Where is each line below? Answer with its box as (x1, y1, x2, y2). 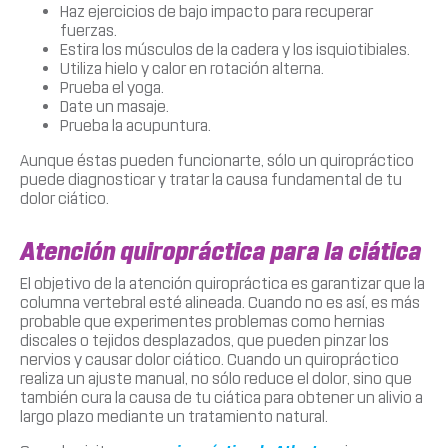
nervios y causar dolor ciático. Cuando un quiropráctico (20, 349, 399, 369)
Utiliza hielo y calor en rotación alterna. (60, 58, 324, 78)
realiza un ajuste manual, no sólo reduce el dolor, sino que (20, 368, 412, 388)
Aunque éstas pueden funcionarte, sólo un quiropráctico (20, 150, 414, 170)
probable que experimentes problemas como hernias (20, 311, 385, 331)
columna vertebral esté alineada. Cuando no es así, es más (20, 292, 420, 312)
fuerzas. (60, 20, 117, 40)
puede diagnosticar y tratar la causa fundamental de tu (20, 169, 402, 189)
